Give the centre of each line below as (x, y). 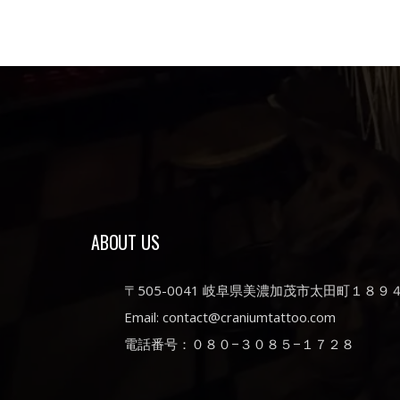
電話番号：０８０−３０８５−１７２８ (239, 344)
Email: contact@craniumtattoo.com (230, 317)
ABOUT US (125, 242)
